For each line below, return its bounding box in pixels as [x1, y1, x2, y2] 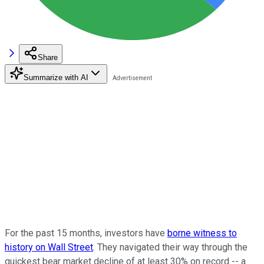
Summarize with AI [24, 72, 88, 82]
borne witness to [167, 227, 237, 239]
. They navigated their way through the [93, 241, 247, 253]
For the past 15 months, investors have [5, 227, 167, 239]
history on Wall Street [5, 241, 93, 253]
